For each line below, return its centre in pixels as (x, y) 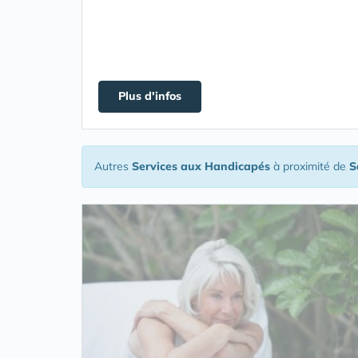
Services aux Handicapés (201, 166)
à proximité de (310, 166)
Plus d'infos (150, 96)
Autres (113, 166)
